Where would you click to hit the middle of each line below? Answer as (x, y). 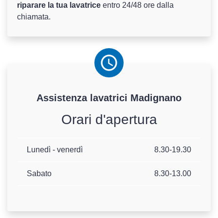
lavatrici (109, 98)
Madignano (154, 98)
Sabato (39, 174)
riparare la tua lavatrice (60, 5)
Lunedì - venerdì (55, 150)
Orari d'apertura (109, 120)
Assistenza (63, 98)
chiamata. (34, 17)
